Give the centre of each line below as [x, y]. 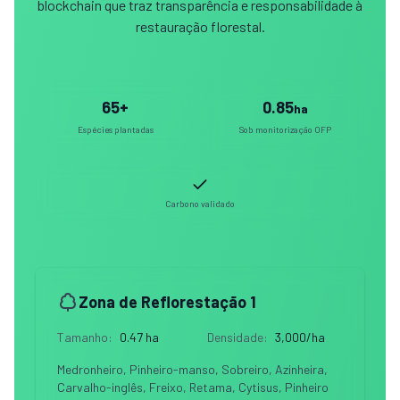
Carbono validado [200, 203]
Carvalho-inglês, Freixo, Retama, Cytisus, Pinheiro [193, 387]
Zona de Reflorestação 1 [167, 301]
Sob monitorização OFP [285, 129]
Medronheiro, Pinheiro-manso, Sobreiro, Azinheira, [192, 369]
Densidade [235, 337]
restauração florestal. [200, 26]
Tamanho [83, 337]
